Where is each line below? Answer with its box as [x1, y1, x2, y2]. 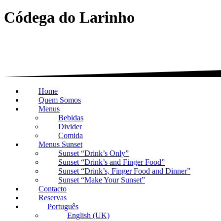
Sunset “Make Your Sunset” [58, 175, 145, 184]
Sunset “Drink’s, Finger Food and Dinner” [58, 166, 190, 175]
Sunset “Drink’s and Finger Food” [58, 157, 165, 166]
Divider [58, 122, 82, 131]
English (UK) [67, 211, 110, 220]
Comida [58, 131, 83, 140]
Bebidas [58, 113, 83, 122]
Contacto [38, 184, 67, 193]
